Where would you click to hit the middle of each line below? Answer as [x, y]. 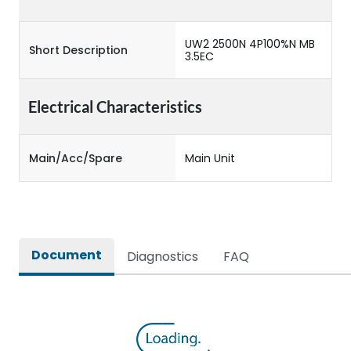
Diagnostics [163, 257]
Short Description [78, 50]
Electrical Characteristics [115, 107]
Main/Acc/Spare [76, 158]
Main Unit [210, 158]
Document [67, 255]
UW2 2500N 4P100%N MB [250, 44]
